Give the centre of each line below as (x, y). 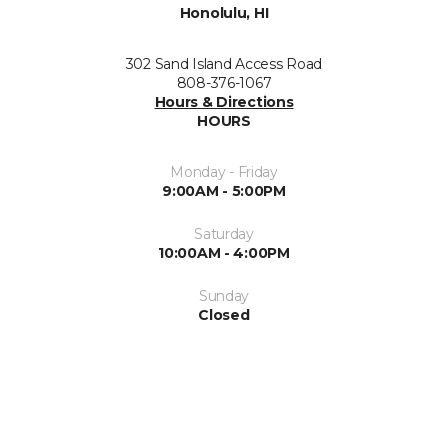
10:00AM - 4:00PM (224, 253)
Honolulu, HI (224, 13)
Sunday (224, 296)
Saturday (224, 234)
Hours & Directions (224, 102)
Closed (224, 315)
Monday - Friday (224, 172)
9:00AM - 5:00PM (224, 191)
